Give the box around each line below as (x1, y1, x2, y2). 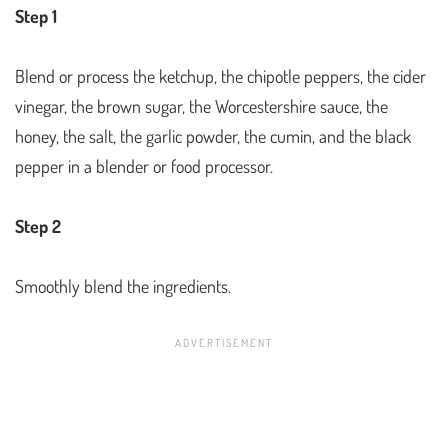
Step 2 (15, 215, 61, 238)
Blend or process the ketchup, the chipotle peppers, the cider (15, 65, 426, 88)
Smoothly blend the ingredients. (15, 275, 231, 298)
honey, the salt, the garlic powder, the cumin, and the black (15, 125, 411, 148)
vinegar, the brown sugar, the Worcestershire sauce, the (15, 95, 388, 118)
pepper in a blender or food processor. (15, 155, 277, 178)
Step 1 (15, 5, 57, 28)
